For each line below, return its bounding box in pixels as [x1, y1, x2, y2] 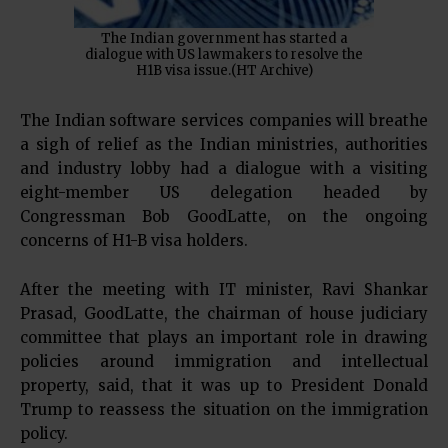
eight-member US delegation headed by [20, 183, 428, 202]
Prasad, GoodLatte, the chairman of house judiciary [20, 304, 428, 323]
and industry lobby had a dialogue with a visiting [20, 159, 428, 178]
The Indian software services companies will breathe [20, 111, 428, 130]
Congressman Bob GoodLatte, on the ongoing [20, 207, 428, 226]
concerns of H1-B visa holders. [20, 231, 248, 250]
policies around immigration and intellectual [20, 352, 428, 371]
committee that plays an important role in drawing [20, 328, 428, 347]
